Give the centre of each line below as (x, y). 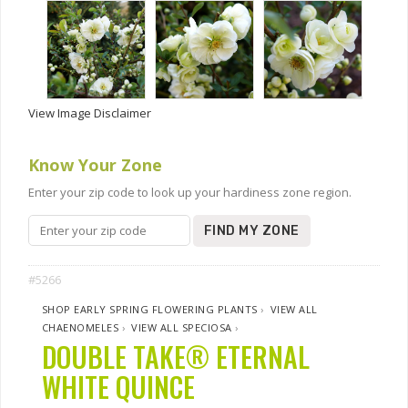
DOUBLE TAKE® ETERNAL (176, 357)
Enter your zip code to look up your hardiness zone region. (190, 192)
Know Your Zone (95, 165)
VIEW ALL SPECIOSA (182, 327)
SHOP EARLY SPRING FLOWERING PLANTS (150, 309)
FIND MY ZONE (252, 231)
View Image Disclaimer (90, 113)
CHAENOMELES (81, 327)
